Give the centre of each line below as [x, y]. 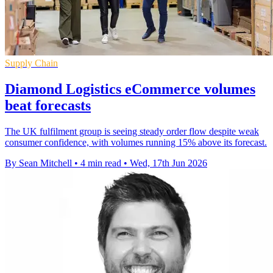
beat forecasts [48, 105]
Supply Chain [31, 63]
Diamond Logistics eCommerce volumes [130, 89]
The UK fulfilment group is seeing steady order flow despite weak [132, 131]
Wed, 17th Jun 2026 [168, 163]
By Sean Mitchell [38, 163]
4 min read [101, 163]
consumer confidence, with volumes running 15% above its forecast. [136, 142]
